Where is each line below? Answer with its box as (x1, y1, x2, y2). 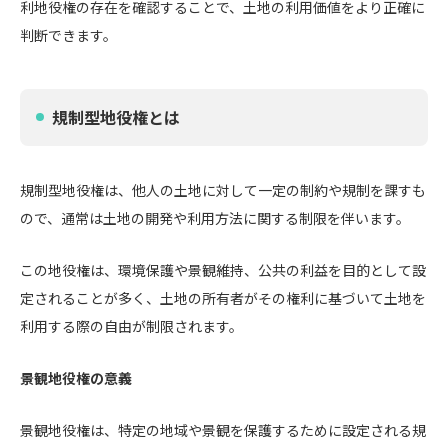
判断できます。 (20, 25, 117, 45)
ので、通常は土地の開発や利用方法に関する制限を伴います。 (20, 208, 410, 228)
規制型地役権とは (52, 105, 180, 129)
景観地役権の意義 (20, 368, 132, 388)
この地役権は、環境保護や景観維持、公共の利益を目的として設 (20, 260, 426, 280)
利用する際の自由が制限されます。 (20, 316, 243, 336)
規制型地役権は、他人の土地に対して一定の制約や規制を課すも (20, 180, 426, 200)
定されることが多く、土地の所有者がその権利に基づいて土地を (20, 288, 426, 308)
